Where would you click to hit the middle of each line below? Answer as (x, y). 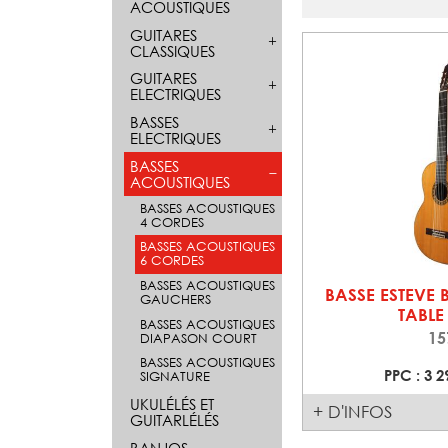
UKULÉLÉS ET (171, 403)
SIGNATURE (175, 377)
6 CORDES (172, 261)
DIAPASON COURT (198, 338)
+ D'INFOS (353, 412)
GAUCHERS (175, 300)
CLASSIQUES (172, 50)
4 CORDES (172, 222)
